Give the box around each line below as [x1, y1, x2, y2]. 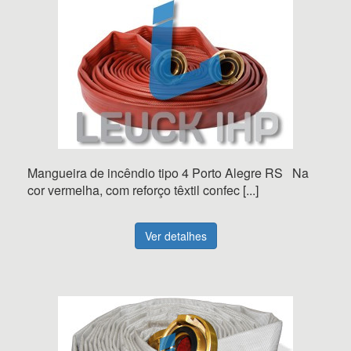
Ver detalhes [144, 228, 207, 244]
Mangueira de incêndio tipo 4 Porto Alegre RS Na [27, 164, 309, 182]
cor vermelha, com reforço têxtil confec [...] [27, 181, 259, 199]
